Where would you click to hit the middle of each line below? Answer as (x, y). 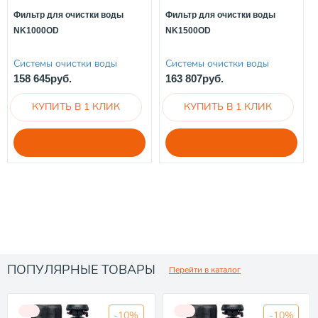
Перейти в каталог (205, 269)
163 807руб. (194, 78)
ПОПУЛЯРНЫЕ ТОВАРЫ (81, 269)
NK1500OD (188, 31)
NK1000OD (36, 31)
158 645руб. (43, 78)
